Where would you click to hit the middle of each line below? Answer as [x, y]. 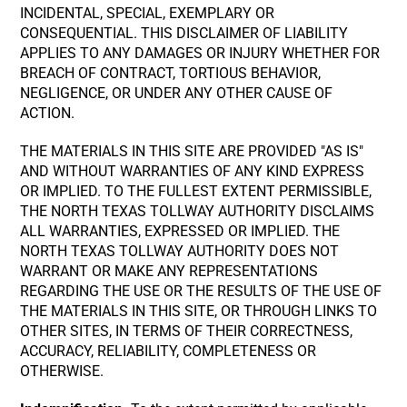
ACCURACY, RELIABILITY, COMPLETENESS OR [169, 351]
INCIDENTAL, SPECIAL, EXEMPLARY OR [148, 13]
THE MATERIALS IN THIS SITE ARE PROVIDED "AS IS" [192, 151]
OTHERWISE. [62, 371]
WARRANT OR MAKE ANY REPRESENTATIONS [169, 271]
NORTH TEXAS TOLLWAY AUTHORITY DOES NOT [180, 251]
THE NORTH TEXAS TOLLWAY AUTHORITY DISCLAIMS [198, 211]
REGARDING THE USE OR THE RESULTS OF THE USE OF [201, 291]
